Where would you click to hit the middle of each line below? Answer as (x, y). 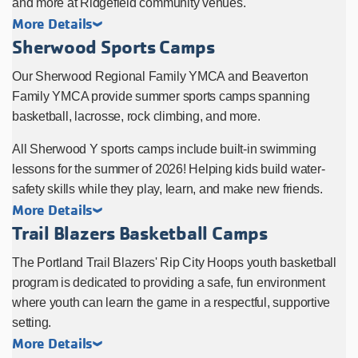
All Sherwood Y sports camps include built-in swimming (164, 149)
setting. (32, 322)
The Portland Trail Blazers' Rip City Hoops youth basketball (174, 262)
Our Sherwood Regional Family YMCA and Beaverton (160, 76)
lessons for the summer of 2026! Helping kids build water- (169, 169)
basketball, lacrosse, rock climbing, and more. (138, 116)
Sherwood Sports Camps (113, 47)
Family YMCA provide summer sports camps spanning (161, 96)
